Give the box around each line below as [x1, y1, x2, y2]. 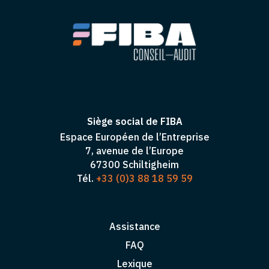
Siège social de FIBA [86, 115, 183, 127]
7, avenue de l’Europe [85, 144, 184, 157]
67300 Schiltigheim [90, 158, 179, 171]
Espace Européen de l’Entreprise [59, 130, 210, 143]
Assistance [109, 220, 160, 232]
